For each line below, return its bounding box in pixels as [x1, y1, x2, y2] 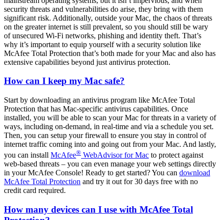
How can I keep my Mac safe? [4, 76, 125, 86]
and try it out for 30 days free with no [81, 177, 198, 186]
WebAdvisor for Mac [81, 151, 149, 160]
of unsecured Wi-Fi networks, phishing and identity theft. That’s [4, 31, 201, 40]
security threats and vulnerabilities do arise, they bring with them [4, 4, 203, 13]
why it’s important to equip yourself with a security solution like [4, 40, 201, 49]
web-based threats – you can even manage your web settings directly [4, 160, 216, 168]
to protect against [149, 151, 203, 160]
